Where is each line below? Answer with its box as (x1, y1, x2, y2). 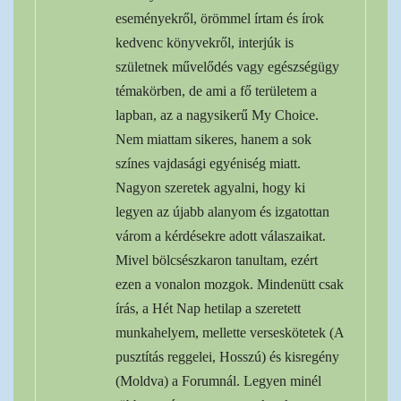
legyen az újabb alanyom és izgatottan (115, 203, 329, 219)
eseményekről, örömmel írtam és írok (115, 10, 324, 26)
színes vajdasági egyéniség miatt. (115, 155, 301, 171)
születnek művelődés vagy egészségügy (115, 58, 339, 74)
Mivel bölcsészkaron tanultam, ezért (115, 252, 318, 268)
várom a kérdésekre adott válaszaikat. (115, 227, 326, 243)
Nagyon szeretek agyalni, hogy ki (115, 179, 305, 195)
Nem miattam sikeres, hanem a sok (115, 131, 311, 147)
